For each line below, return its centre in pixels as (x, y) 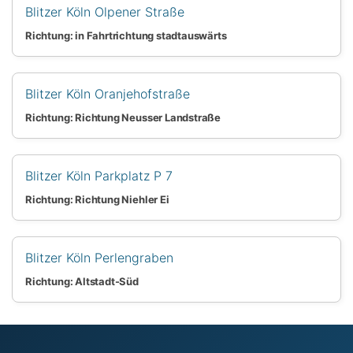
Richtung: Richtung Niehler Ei (97, 199)
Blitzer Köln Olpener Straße (105, 11)
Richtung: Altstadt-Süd (82, 281)
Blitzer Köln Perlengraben (99, 257)
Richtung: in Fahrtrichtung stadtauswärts (126, 35)
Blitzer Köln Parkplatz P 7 (99, 175)
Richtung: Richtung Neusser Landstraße (123, 117)
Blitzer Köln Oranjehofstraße (108, 93)
